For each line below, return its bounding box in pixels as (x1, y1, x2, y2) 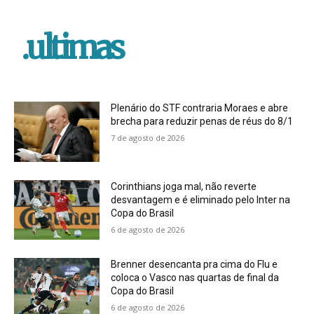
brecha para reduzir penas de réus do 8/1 (111, 116, 294, 128)
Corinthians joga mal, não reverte (111, 180, 257, 192)
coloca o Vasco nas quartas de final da (111, 272, 280, 284)
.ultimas (21, 28, 123, 68)
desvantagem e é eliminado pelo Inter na (111, 193, 291, 205)
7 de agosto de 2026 (111, 132, 185, 144)
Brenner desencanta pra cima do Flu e (111, 259, 278, 271)
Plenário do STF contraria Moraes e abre (111, 102, 289, 114)
